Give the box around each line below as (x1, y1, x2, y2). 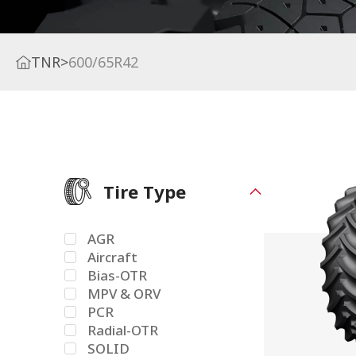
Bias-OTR (87, 266, 148, 284)
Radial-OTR (87, 321, 159, 339)
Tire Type (103, 180, 187, 203)
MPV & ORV (87, 284, 161, 303)
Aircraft (87, 248, 138, 266)
